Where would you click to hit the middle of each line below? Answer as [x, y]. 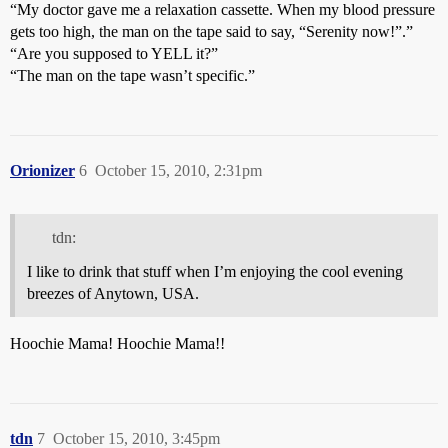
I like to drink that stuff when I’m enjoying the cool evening [215, 271]
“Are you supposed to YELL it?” [114, 53]
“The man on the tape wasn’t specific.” [132, 75]
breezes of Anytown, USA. [113, 293]
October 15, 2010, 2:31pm [178, 170]
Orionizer [42, 170]
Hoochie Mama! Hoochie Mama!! [117, 343]
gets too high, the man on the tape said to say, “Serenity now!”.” [211, 31]
